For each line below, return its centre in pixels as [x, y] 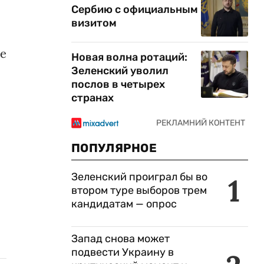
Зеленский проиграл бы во [139, 177]
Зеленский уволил [120, 71]
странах [93, 98]
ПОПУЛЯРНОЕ [114, 148]
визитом [94, 23]
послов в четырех [118, 84]
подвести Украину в [123, 252]
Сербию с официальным [135, 9]
